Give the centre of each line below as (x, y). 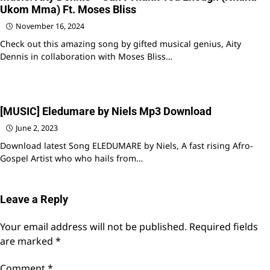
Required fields (224, 227)
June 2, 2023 (37, 128)
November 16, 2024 (50, 27)
